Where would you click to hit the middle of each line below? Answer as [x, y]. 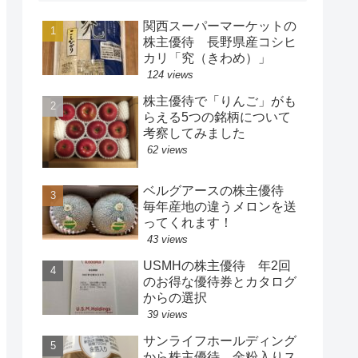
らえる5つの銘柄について [217, 117]
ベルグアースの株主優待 [220, 190]
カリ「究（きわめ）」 [207, 58]
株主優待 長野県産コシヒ [220, 42]
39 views [167, 314]
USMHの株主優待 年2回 [217, 265]
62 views [167, 149]
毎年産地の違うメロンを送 [220, 206]
